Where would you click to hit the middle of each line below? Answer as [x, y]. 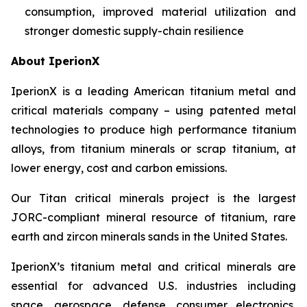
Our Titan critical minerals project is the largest [153, 198]
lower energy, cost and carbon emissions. [119, 168]
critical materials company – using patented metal [153, 110]
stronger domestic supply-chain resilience [134, 31]
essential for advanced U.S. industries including [153, 286]
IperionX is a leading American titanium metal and [153, 91]
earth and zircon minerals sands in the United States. [149, 236]
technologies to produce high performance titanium [153, 130]
